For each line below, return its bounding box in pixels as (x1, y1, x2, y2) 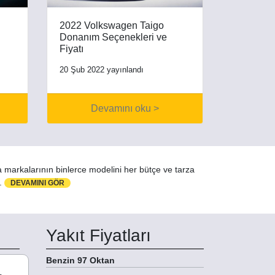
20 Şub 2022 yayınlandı (60, 64, 144, 74)
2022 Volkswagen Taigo (60, 20, 164, 31)
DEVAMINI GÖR (10, 178, 64, 187)
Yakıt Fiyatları (46, 225, 151, 245)
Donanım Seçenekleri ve (60, 31, 167, 42)
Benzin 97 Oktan (46, 255, 115, 265)
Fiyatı (60, 43, 83, 54)
